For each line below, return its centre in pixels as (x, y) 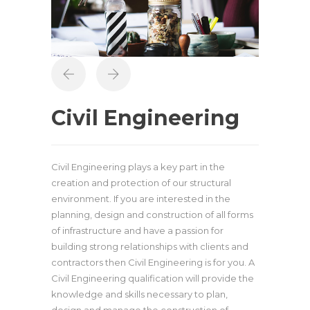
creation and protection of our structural (141, 183)
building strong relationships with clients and (150, 247)
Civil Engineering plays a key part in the (138, 167)
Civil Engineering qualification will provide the (153, 279)
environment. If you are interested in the (141, 199)
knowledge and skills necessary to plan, (139, 294)
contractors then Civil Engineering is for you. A (153, 263)
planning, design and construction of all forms (152, 215)
